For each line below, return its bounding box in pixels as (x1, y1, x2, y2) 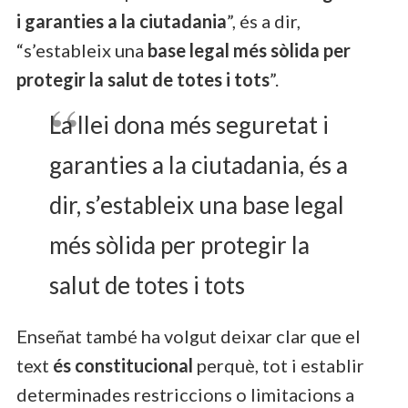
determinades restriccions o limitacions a (16, 382, 354, 405)
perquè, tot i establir (193, 353, 364, 376)
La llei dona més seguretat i (49, 109, 329, 139)
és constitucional (53, 353, 193, 376)
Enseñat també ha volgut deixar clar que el (16, 324, 361, 347)
